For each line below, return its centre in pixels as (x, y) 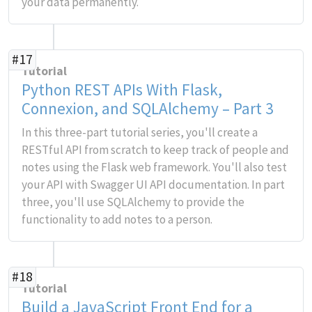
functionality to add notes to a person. (117, 219)
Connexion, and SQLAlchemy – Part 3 (148, 108)
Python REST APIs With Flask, (122, 89)
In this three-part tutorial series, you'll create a (140, 132)
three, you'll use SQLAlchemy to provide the (133, 202)
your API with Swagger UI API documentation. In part (153, 185)
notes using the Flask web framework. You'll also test (154, 167)
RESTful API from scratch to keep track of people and (155, 150)
